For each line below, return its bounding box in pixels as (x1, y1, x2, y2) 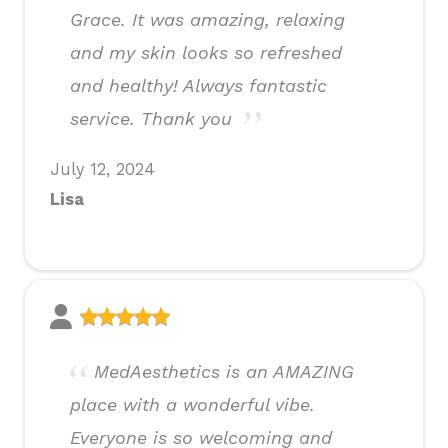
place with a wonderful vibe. (70, 394, 315, 416)
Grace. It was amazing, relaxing (70, 9, 345, 31)
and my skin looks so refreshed (70, 42, 342, 64)
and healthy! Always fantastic (70, 75, 327, 97)
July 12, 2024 (50, 160, 155, 180)
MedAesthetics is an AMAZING (94, 361, 354, 383)
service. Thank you (70, 108, 232, 130)
